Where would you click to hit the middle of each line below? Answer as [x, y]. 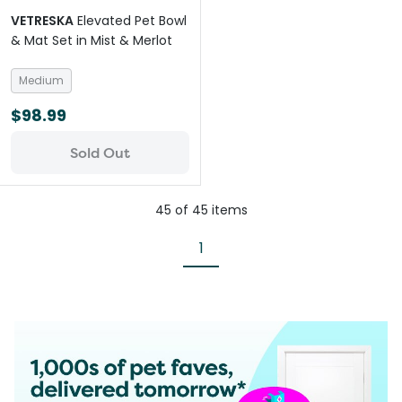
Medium [41, 80]
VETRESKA [42, 21]
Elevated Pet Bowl [132, 21]
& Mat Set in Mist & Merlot [92, 40]
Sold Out [100, 153]
